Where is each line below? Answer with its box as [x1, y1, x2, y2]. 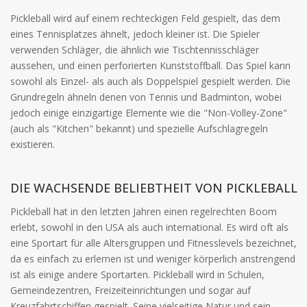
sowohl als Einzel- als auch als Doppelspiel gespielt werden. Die [10, 75, 291, 88]
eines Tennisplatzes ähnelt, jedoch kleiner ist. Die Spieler [10, 27, 260, 41]
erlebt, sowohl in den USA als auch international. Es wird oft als [10, 221, 288, 234]
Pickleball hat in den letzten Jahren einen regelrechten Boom [10, 205, 277, 219]
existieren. [10, 138, 55, 151]
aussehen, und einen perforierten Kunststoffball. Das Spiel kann [10, 59, 291, 73]
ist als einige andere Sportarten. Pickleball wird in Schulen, [10, 268, 265, 282]
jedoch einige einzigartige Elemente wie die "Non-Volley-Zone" [10, 106, 287, 120]
